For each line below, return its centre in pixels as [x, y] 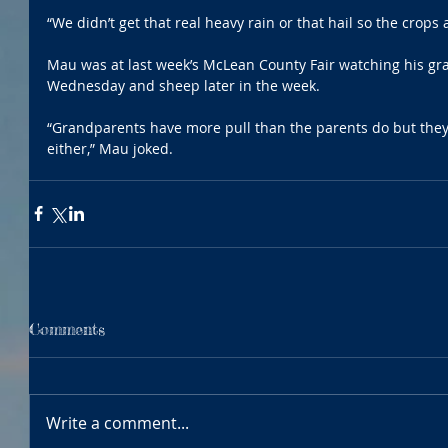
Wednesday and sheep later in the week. [185, 85]
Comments [67, 328]
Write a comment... [117, 422]
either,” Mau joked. [112, 148]
